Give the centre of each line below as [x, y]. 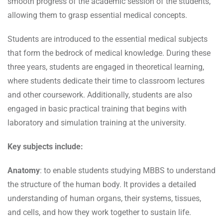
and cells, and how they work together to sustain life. [99, 213]
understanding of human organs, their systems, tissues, [104, 199]
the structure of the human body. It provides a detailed [102, 185]
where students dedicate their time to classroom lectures [106, 81]
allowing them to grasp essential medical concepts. [97, 15]
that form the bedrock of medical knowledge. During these [109, 53]
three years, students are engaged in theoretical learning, [106, 67]
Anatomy [24, 171]
